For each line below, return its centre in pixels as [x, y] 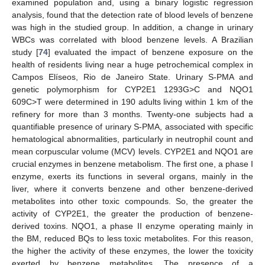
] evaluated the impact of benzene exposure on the [151, 52]
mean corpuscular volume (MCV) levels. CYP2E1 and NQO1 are [132, 152]
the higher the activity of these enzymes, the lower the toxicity [132, 251]
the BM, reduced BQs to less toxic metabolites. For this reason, [132, 239]
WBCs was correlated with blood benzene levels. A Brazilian [132, 40]
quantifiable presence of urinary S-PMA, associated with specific [132, 127]
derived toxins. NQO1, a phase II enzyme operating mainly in [132, 226]
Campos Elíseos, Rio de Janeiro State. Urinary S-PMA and [132, 77]
